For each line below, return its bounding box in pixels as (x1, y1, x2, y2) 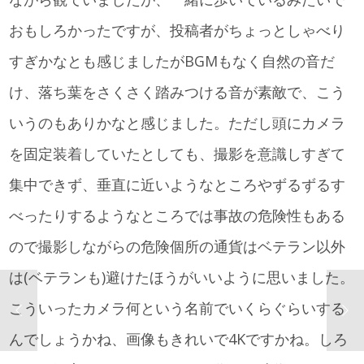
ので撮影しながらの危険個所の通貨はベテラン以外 (9, 236, 346, 256)
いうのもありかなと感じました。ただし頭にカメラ (9, 113, 346, 132)
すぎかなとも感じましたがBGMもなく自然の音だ (9, 51, 336, 71)
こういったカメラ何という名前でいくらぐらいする (9, 298, 346, 318)
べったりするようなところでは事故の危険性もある (9, 206, 346, 225)
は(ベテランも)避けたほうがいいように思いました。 (9, 267, 355, 287)
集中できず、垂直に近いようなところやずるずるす (9, 175, 346, 194)
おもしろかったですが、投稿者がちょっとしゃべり (9, 20, 346, 40)
